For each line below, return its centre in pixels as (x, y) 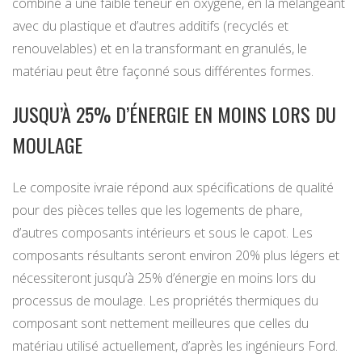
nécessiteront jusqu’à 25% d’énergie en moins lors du (164, 278)
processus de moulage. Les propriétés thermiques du (165, 301)
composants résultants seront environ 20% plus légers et (176, 256)
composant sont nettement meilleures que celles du (160, 324)
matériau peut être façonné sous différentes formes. (163, 72)
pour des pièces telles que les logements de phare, (157, 210)
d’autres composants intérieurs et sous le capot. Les (162, 233)
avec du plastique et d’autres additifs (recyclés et (150, 26)
